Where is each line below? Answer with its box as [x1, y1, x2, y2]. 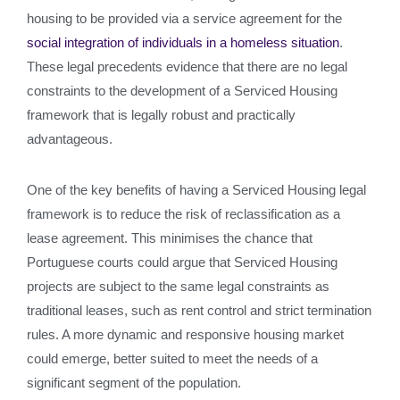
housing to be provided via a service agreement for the [27, 11, 342, 26]
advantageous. [27, 131, 112, 146]
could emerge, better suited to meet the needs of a [27, 351, 318, 366]
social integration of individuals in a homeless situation [27, 35, 339, 50]
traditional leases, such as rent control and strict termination [27, 303, 371, 318]
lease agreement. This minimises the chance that [27, 230, 312, 246]
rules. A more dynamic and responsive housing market [27, 327, 344, 342]
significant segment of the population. [27, 375, 241, 390]
